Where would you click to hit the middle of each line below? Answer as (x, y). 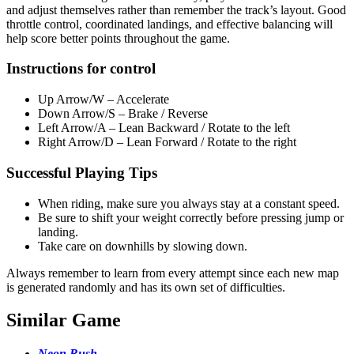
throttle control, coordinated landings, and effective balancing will (169, 24)
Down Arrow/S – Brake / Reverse (123, 114)
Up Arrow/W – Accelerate (104, 100)
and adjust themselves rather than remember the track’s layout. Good (176, 9)
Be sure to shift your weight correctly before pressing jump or (191, 217)
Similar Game (64, 320)
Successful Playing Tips (82, 172)
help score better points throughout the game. (118, 38)
